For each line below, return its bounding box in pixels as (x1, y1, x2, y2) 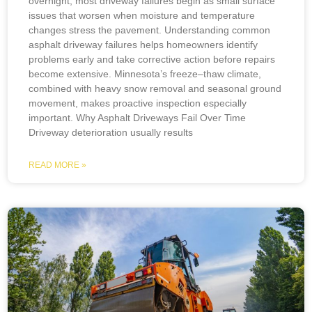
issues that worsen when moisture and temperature (29, 10, 256, 21)
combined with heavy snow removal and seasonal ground (29, 83, 282, 94)
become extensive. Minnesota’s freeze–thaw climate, (29, 68, 262, 79)
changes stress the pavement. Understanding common (29, 24, 271, 36)
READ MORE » (29, 160, 87, 170)
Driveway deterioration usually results (29, 127, 194, 138)
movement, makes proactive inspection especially (29, 97, 247, 109)
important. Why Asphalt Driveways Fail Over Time (29, 112, 247, 123)
